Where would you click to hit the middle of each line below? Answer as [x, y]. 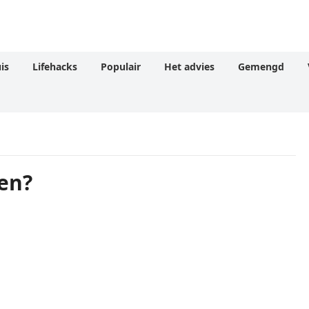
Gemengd [261, 67]
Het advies [189, 67]
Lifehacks [55, 67]
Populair [121, 67]
